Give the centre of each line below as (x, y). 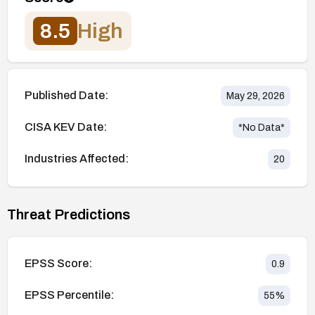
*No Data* (262, 127)
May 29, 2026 (256, 96)
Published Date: (66, 96)
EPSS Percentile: (69, 295)
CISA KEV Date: (66, 127)
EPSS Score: (58, 264)
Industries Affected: (77, 159)
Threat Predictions (69, 214)
